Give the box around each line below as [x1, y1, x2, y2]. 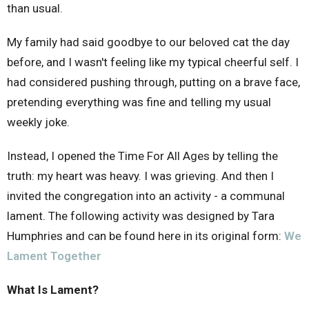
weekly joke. [7, 115, 70, 129]
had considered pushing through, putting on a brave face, [7, 75, 300, 89]
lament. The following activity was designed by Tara [7, 209, 275, 223]
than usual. [7, 1, 63, 15]
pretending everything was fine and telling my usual [7, 95, 271, 109]
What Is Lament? [7, 283, 99, 297]
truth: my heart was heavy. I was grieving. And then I [7, 169, 274, 183]
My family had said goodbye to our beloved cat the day [7, 35, 290, 49]
